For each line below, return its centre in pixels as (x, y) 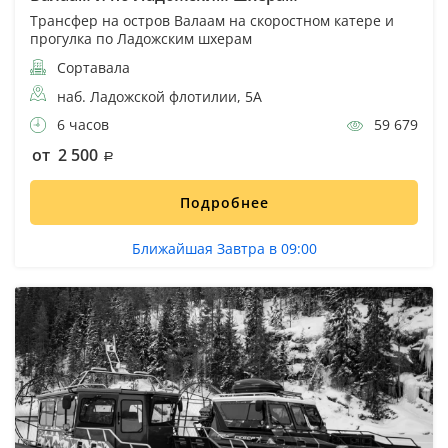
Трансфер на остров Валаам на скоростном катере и (212, 20)
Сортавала (91, 67)
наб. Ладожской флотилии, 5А (159, 96)
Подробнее (224, 202)
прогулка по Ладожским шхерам (141, 38)
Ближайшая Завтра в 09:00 (224, 248)
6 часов (81, 124)
